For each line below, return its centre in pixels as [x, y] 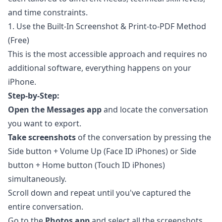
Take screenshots [42, 138]
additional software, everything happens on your [100, 68]
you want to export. [45, 124]
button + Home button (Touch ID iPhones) [86, 165]
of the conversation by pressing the [143, 138]
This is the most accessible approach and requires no [108, 54]
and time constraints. [48, 13]
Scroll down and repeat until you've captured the [99, 193]
